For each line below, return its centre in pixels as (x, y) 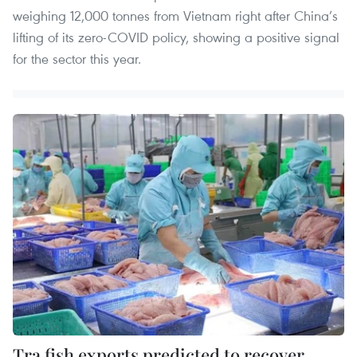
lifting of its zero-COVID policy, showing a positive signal (176, 37)
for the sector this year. (77, 59)
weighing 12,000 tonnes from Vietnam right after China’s (175, 16)
